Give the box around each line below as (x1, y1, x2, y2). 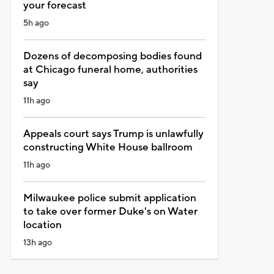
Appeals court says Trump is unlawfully (23, 127, 204, 141)
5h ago (23, 17, 49, 29)
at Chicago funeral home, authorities (23, 62, 198, 76)
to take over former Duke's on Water (23, 204, 198, 218)
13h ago (23, 237, 52, 248)
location (23, 218, 62, 232)
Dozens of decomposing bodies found (23, 49, 202, 63)
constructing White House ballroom (23, 140, 193, 154)
